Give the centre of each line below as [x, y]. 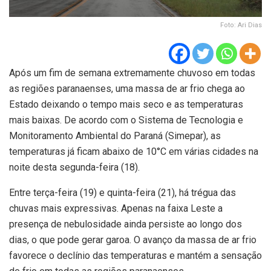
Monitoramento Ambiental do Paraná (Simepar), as [115, 135]
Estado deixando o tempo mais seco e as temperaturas [126, 104]
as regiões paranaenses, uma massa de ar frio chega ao [127, 88]
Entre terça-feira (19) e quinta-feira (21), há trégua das [122, 192]
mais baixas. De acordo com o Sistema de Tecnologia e [126, 120]
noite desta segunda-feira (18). [74, 167]
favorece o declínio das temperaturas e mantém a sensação [135, 255]
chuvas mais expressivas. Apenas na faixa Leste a [116, 208]
